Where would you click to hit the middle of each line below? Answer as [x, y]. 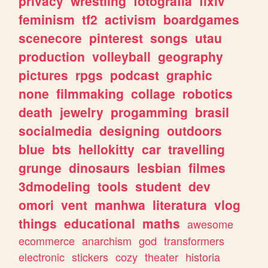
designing [130, 131]
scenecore [51, 38]
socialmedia [56, 131]
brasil [212, 112]
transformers [194, 241]
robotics [208, 94]
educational [100, 223]
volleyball [122, 57]
